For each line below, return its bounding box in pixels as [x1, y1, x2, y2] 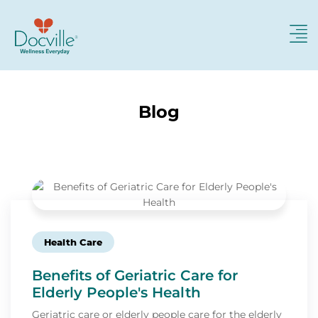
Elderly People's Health [32, 284, 201, 302]
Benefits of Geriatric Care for [32, 267, 238, 285]
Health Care [44, 236, 102, 248]
